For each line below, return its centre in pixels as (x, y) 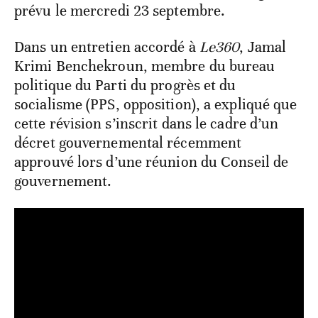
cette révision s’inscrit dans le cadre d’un (147, 124)
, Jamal (263, 47)
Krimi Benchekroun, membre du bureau (145, 66)
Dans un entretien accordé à (107, 47)
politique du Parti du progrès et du (125, 86)
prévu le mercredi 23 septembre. (120, 11)
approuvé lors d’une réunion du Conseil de (152, 162)
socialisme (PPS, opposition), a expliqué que (156, 105)
